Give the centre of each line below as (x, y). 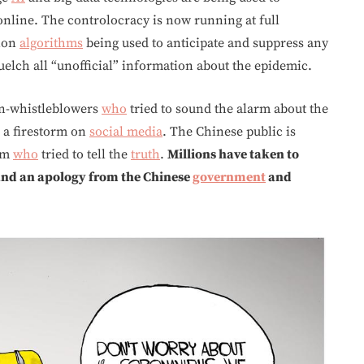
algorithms (51, 43)
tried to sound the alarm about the (227, 108)
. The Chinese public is (229, 131)
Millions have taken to (233, 154)
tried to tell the (84, 154)
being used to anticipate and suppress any (206, 43)
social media (126, 131)
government (229, 177)
